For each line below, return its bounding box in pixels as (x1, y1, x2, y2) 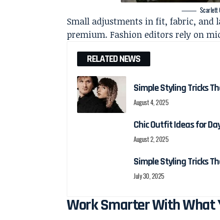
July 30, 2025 (134, 170, 165, 181)
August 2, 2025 (134, 134, 169, 144)
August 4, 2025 (134, 97, 169, 107)
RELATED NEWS (87, 52, 141, 65)
